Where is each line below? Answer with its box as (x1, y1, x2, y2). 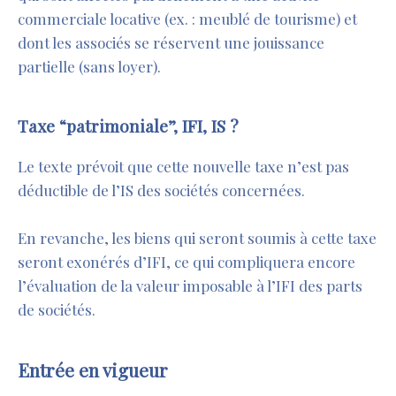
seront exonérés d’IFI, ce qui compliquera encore (18, 252, 355, 272)
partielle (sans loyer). (18, 57, 161, 77)
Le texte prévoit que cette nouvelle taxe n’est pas (18, 156, 349, 177)
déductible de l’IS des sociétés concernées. (18, 180, 305, 201)
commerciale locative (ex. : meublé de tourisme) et (18, 9, 357, 29)
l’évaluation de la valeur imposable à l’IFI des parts (18, 276, 362, 296)
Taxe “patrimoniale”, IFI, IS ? (18, 114, 239, 138)
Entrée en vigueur (18, 357, 168, 383)
